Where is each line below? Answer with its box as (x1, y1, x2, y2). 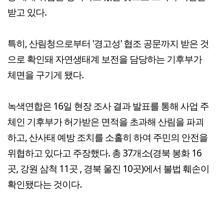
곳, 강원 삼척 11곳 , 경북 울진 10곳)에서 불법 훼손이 (7, 161, 209, 175)
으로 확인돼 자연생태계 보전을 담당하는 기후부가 (7, 52, 202, 66)
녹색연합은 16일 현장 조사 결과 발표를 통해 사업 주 (7, 99, 209, 112)
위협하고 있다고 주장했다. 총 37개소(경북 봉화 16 (7, 146, 201, 159)
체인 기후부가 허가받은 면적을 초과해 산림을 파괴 (7, 114, 204, 128)
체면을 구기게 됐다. (7, 67, 84, 81)
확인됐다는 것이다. (7, 177, 82, 191)
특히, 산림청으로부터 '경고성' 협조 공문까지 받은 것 (7, 36, 209, 50)
